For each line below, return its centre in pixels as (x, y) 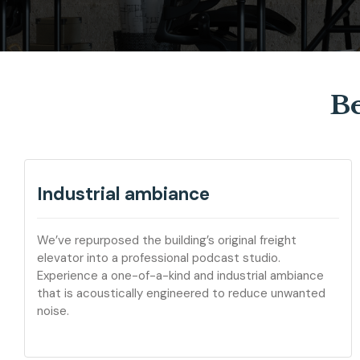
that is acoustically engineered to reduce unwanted (181, 293)
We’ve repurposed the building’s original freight (167, 240)
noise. (53, 311)
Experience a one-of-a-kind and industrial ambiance (180, 276)
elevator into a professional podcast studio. (159, 258)
